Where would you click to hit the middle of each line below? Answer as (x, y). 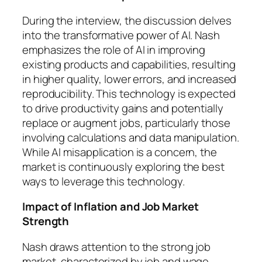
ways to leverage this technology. (104, 181)
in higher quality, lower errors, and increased (130, 79)
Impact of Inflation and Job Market (111, 207)
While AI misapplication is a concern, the (120, 152)
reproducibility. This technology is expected (129, 93)
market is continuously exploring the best (123, 166)
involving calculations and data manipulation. (131, 137)
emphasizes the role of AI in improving (114, 49)
